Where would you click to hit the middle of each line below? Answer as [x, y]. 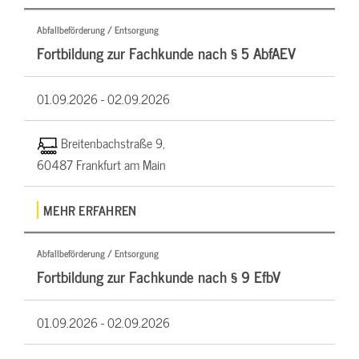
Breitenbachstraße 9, [113, 142]
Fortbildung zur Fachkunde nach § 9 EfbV [159, 276]
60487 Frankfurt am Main [101, 164]
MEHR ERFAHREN [90, 210]
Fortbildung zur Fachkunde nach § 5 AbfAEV [166, 52]
